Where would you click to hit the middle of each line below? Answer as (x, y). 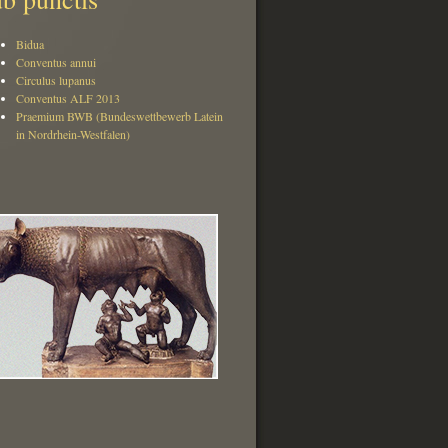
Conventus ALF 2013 (68, 98)
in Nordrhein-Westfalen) (73, 134)
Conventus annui (56, 62)
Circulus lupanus (56, 80)
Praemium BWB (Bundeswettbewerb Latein (119, 116)
